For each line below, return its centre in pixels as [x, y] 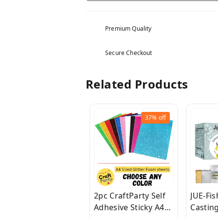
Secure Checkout [129, 53]
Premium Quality [128, 28]
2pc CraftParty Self [130, 196]
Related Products [137, 84]
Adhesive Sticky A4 [129, 208]
